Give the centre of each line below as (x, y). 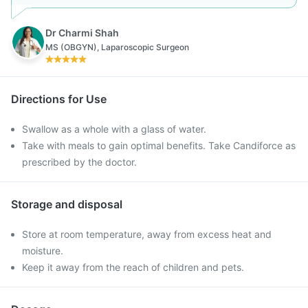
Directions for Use (59, 99)
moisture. (43, 251)
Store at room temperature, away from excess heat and (147, 234)
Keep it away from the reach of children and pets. (133, 267)
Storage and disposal (67, 204)
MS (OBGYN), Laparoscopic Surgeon (117, 47)
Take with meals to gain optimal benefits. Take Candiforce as (159, 145)
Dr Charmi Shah (82, 33)
